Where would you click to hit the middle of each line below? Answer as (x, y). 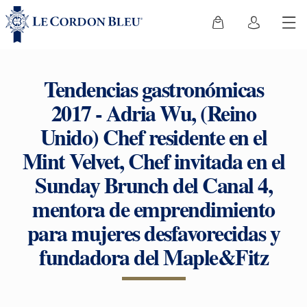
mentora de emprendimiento (153, 209)
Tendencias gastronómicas (153, 89)
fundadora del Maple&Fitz (153, 257)
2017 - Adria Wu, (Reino (153, 113)
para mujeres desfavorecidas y (153, 233)
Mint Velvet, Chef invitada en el (153, 161)
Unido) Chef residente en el (153, 137)
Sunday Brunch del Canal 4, (153, 185)
